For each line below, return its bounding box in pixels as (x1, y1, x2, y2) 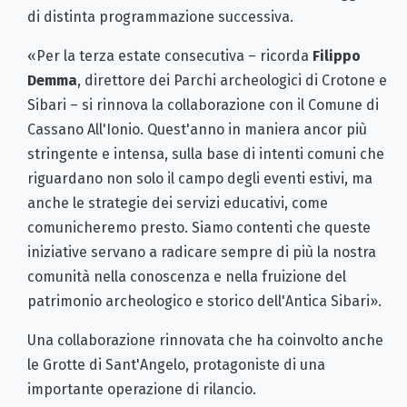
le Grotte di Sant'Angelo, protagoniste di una (27, 355, 325, 373)
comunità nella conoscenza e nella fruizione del (27, 267, 346, 285)
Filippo (313, 46, 361, 65)
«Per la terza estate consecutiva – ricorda (27, 46, 313, 65)
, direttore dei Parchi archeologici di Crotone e (77, 71, 387, 89)
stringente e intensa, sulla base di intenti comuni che (27, 144, 384, 163)
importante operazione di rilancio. (27, 380, 256, 398)
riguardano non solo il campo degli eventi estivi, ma (27, 169, 372, 187)
